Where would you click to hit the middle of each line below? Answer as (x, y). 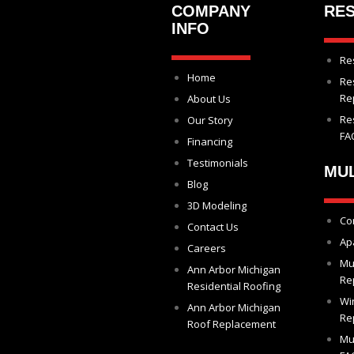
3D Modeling (217, 206)
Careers (207, 249)
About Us (209, 99)
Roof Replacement (232, 324)
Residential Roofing (234, 286)
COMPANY (211, 11)
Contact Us (213, 227)
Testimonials (218, 163)
